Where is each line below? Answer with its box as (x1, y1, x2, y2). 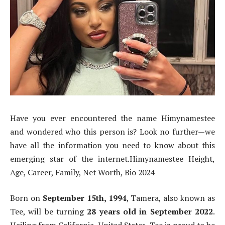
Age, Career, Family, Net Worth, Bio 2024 (10, 166, 154, 178)
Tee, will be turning (10, 206, 87, 217)
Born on (10, 192, 43, 204)
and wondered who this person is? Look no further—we (10, 126, 215, 137)
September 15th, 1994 (42, 192, 127, 204)
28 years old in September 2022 (87, 206, 213, 217)
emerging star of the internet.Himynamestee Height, (10, 153, 215, 164)
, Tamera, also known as (126, 192, 215, 204)
